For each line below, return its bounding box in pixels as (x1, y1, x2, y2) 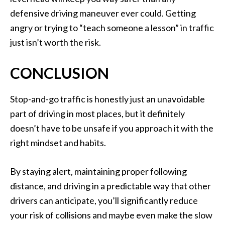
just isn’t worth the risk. (10, 37, 101, 48)
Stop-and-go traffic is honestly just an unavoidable (10, 93, 205, 105)
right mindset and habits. (10, 137, 106, 149)
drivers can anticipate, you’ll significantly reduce (10, 195, 198, 206)
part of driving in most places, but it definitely (10, 108, 185, 120)
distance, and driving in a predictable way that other (10, 180, 211, 192)
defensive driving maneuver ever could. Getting (10, 8, 196, 19)
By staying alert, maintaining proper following (10, 166, 187, 177)
